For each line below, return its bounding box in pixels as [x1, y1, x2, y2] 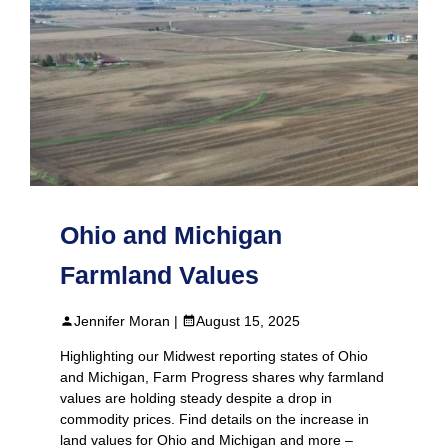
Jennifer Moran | [74, 313, 182, 329]
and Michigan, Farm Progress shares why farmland [60, 369, 384, 385]
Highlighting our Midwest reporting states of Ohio [60, 348, 368, 364]
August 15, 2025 [196, 313, 300, 329]
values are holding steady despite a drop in [60, 390, 332, 406]
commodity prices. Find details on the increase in [60, 411, 369, 427]
